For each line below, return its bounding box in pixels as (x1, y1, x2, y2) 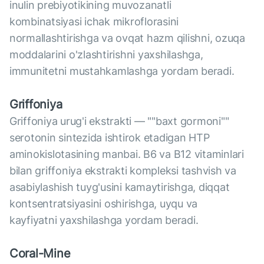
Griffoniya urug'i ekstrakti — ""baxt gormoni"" (9, 115, 229, 128)
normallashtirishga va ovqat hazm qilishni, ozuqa (9, 32, 245, 45)
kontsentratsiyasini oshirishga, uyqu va (9, 197, 198, 210)
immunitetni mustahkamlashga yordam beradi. (9, 65, 235, 78)
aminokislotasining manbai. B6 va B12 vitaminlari (9, 148, 244, 161)
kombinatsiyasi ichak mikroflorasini (9, 15, 179, 28)
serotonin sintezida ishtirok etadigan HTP (9, 131, 210, 144)
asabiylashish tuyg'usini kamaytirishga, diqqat (9, 181, 230, 194)
